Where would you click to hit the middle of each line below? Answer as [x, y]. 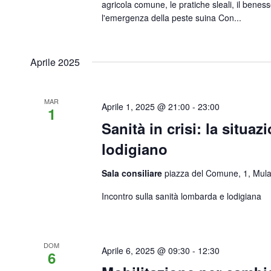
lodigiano [135, 149]
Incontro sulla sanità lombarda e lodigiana [182, 196]
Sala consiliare [133, 173]
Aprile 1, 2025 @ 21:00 [146, 106]
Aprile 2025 [55, 62]
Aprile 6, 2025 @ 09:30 [146, 250]
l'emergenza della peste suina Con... [172, 18]
